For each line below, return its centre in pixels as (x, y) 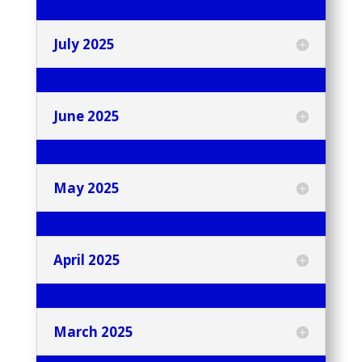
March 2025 (93, 332)
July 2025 (84, 44)
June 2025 (86, 116)
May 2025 (86, 188)
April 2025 (86, 260)
